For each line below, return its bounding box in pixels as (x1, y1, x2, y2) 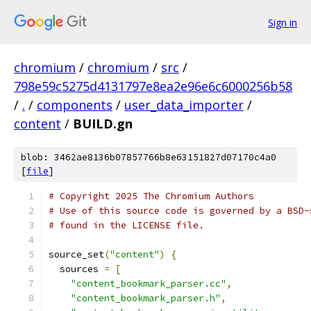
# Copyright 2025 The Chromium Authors (49, 190, 254, 202)
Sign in (268, 15, 297, 29)
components (37, 96, 112, 113)
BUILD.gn (73, 115, 133, 132)
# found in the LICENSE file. (49, 219, 204, 231)
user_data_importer (124, 96, 244, 113)
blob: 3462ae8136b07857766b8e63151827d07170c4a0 (21, 151, 276, 163)
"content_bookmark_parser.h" (71, 292, 221, 304)
